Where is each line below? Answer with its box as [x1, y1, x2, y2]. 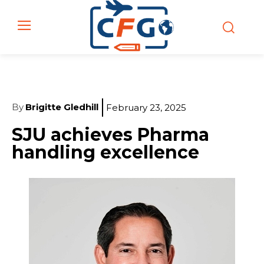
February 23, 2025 [106, 101, 186, 113]
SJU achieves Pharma [12, 123, 209, 146]
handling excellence [12, 141, 199, 163]
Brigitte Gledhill [25, 101, 98, 113]
